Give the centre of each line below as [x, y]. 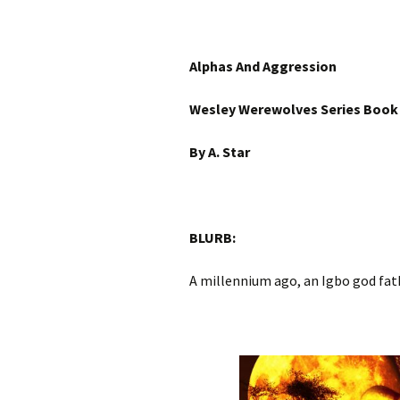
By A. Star [220, 152]
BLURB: [212, 238]
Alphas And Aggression [263, 67]
